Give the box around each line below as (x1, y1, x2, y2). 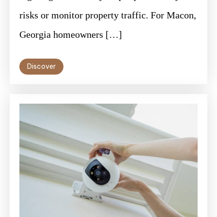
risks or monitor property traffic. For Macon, (19, 9, 196, 20)
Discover (27, 62, 56, 71)
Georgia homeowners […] (19, 29, 122, 40)
